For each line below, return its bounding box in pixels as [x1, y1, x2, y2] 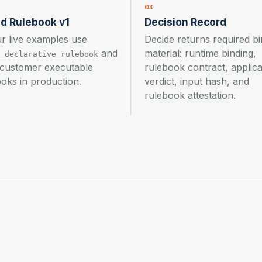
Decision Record [144, 15, 226, 28]
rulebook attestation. [144, 89, 236, 101]
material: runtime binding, [144, 47, 256, 59]
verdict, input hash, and [144, 75, 249, 87]
